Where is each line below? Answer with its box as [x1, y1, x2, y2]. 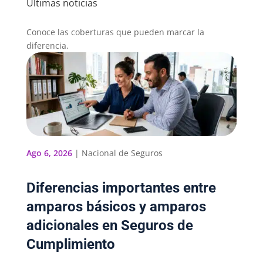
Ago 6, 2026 [26, 147, 72, 159]
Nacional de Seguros [81, 147, 163, 159]
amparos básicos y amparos [26, 198, 206, 215]
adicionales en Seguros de [26, 217, 193, 234]
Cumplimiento [26, 236, 115, 253]
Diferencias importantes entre [26, 180, 216, 197]
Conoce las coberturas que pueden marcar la [26, 26, 204, 38]
